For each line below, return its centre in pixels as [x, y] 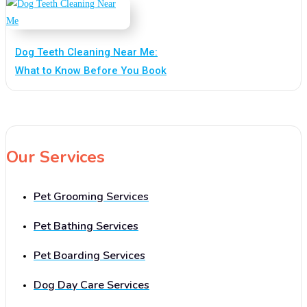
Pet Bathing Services [86, 226]
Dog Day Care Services [91, 285]
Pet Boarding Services [89, 256]
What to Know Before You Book [91, 71]
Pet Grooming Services [91, 197]
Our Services [56, 157]
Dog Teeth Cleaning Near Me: [86, 52]
